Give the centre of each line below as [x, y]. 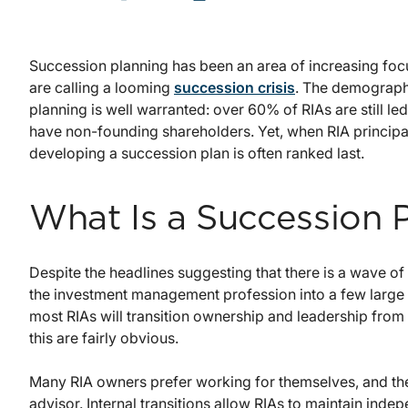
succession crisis [235, 88]
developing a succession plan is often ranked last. [197, 153]
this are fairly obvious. [104, 338]
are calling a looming [102, 88]
